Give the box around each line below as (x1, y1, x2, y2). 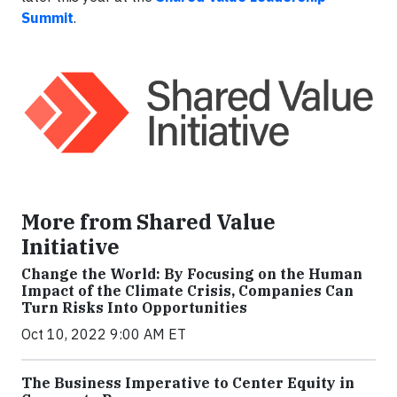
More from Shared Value (21, 207, 276, 235)
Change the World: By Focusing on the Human (21, 264, 362, 283)
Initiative (21, 232, 120, 260)
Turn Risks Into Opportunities (21, 298, 247, 316)
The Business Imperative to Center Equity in (21, 373, 354, 392)
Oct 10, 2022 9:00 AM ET (21, 324, 186, 343)
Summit (21, 8, 74, 27)
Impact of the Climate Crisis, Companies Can (21, 281, 354, 300)
